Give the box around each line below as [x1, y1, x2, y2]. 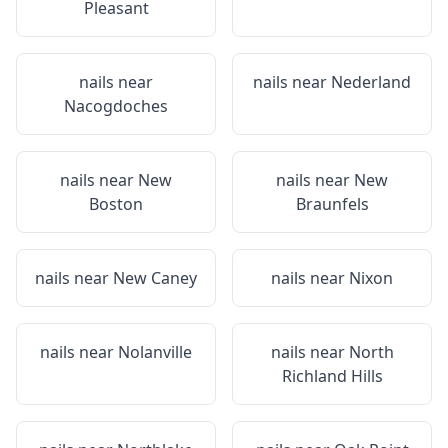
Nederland [331, 71, 411, 93]
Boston [89, 193, 143, 215]
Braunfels [295, 193, 369, 215]
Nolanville [118, 341, 192, 363]
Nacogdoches [64, 95, 168, 117]
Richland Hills [281, 365, 383, 387]
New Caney [113, 267, 197, 289]
